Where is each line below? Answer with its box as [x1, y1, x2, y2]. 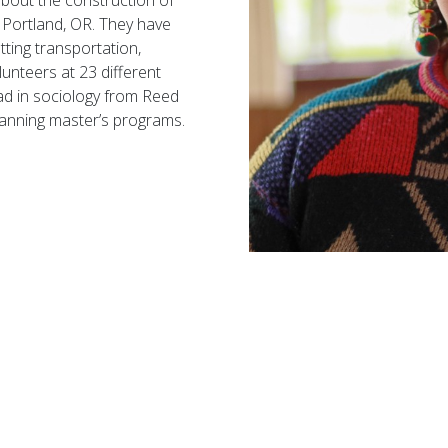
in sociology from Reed [13, 85, 179, 107]
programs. [109, 109, 185, 131]
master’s [49, 109, 109, 131]
